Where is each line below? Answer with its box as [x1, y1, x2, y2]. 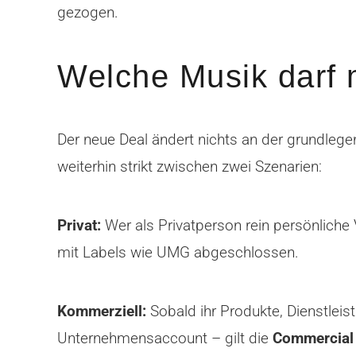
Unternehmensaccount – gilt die [57, 329, 273, 347]
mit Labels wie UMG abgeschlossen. [57, 243, 299, 261]
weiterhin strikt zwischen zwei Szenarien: [57, 157, 322, 176]
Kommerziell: [57, 302, 146, 320]
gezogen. [57, 3, 118, 21]
